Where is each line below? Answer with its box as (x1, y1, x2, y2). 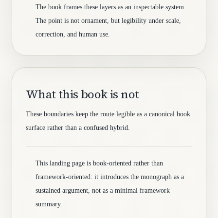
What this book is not (26, 86, 139, 102)
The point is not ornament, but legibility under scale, (36, 17, 181, 24)
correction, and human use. (36, 31, 110, 38)
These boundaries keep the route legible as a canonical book (26, 110, 190, 118)
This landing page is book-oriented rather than (36, 160, 163, 167)
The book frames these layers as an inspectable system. (36, 3, 186, 11)
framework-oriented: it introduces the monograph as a (36, 173, 184, 181)
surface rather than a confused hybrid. (26, 124, 130, 131)
